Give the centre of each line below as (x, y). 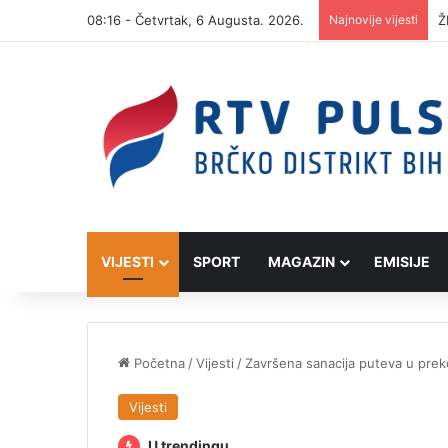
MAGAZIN (301, 262)
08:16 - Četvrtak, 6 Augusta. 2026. (195, 20)
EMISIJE (402, 262)
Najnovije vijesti (373, 19)
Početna (157, 363)
